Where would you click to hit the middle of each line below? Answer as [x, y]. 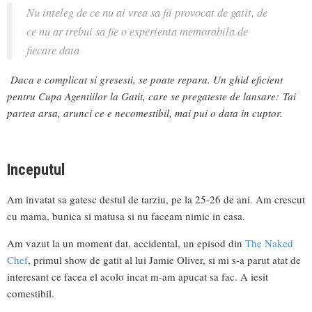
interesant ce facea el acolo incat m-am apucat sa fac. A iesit [138, 277]
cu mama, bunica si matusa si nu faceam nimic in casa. [126, 216]
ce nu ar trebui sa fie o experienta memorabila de [137, 31]
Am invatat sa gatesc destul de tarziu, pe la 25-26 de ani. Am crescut [156, 200]
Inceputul [36, 170]
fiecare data [53, 50]
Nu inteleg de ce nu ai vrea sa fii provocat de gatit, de [147, 12]
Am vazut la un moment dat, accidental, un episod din [126, 243]
